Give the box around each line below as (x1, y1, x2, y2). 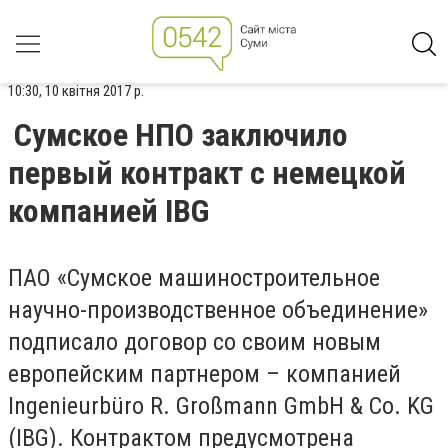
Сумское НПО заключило (14, 116, 348, 154)
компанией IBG (8, 192, 209, 230)
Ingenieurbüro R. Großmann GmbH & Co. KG (8, 392, 434, 420)
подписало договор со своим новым (8, 328, 381, 356)
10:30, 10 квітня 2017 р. (8, 82, 144, 100)
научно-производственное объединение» (8, 296, 428, 324)
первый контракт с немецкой (8, 154, 406, 192)
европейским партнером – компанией (8, 360, 401, 388)
